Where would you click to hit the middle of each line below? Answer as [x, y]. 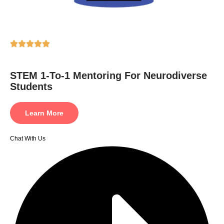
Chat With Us [28, 138]
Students [31, 86]
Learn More [44, 113]
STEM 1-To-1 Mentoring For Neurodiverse [108, 75]
